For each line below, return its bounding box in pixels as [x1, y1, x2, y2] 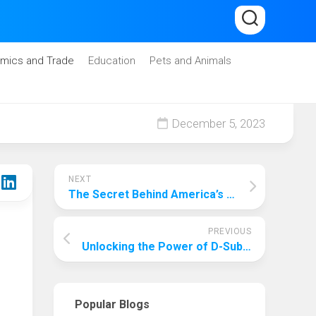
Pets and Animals [150, 54, 231, 67]
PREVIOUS [208, 226, 251, 236]
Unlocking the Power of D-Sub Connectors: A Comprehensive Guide [243, 240, 251, 253]
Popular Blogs [75, 298, 150, 311]
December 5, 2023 [169, 116, 265, 130]
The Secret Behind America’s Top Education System [226, 188, 235, 201]
